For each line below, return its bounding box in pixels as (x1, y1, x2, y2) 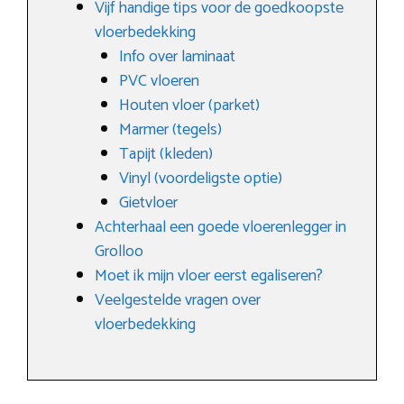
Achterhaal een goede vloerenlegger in (95, 213, 346, 241)
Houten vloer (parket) (119, 91, 260, 119)
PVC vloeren (119, 67, 199, 95)
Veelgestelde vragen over (95, 286, 261, 314)
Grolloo (95, 237, 143, 265)
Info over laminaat (119, 42, 235, 70)
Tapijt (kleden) (119, 140, 213, 168)
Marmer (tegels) (119, 115, 222, 143)
